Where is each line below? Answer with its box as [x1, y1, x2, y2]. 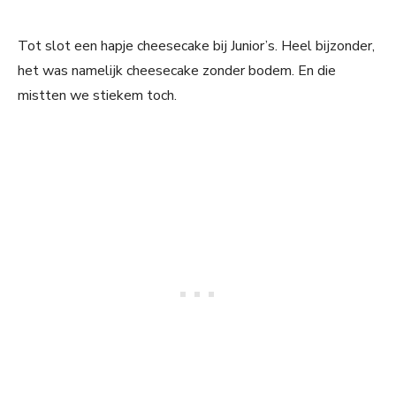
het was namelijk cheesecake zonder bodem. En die [18, 61, 336, 81]
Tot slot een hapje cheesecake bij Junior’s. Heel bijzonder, [18, 36, 375, 57]
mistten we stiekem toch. [18, 86, 177, 106]
